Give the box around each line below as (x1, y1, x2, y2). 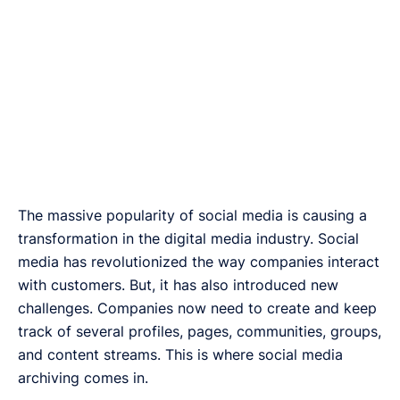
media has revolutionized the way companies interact (18, 252, 379, 271)
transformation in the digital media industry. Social (18, 229, 359, 247)
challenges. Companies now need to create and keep (18, 298, 377, 317)
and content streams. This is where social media (18, 345, 343, 363)
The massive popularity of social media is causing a (18, 205, 367, 224)
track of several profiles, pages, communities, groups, (18, 321, 381, 340)
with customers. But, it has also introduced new (18, 275, 338, 294)
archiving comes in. (18, 368, 148, 387)
